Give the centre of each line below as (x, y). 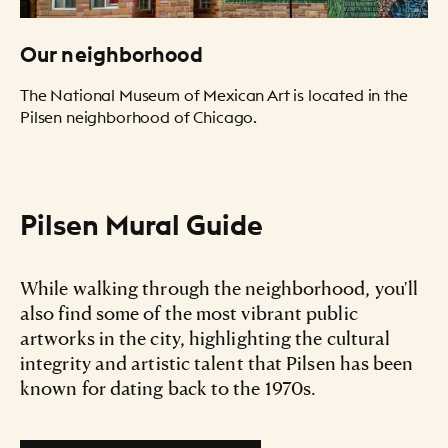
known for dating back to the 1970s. (168, 388)
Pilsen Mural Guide (141, 225)
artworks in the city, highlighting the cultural (205, 338)
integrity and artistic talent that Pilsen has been (217, 363)
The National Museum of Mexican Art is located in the (214, 95)
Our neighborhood (111, 55)
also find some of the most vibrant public (189, 313)
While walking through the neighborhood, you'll (219, 288)
